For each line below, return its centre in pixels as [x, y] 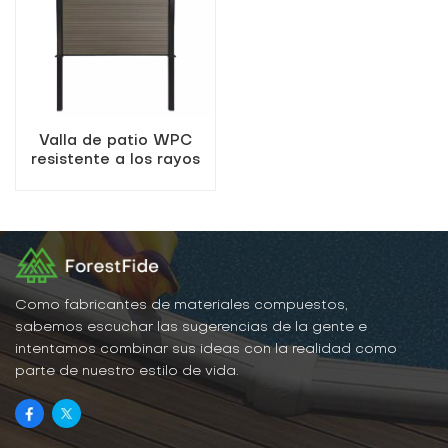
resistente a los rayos [115, 159]
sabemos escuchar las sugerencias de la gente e [191, 328]
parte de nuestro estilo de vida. [127, 372]
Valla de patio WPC [115, 140]
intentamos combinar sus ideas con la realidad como [206, 350]
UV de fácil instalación [115, 178]
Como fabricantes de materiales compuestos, [181, 306]
